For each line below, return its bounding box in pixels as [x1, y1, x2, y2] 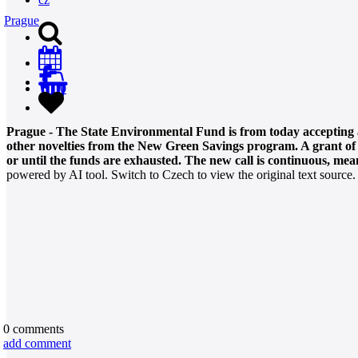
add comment [3, 336, 71, 350]
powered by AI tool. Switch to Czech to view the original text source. [6, 167, 356, 181]
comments [10, 321, 64, 336]
